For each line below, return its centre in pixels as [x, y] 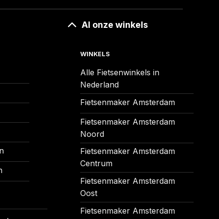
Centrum [96, 164]
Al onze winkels [115, 24]
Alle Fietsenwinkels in [120, 73]
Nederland [99, 85]
